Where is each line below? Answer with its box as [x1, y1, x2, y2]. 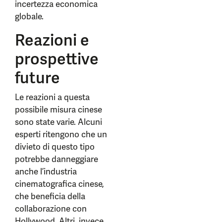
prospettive [15, 49, 99, 69]
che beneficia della [15, 191, 85, 202]
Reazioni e [15, 30, 89, 51]
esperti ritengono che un [15, 129, 107, 140]
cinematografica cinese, [15, 178, 104, 189]
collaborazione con [15, 203, 87, 214]
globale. [15, 11, 44, 22]
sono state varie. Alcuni [15, 116, 102, 127]
